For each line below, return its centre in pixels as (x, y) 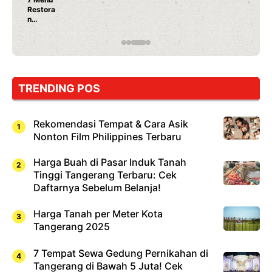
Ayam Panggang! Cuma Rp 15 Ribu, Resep (192, 10)
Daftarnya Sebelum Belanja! (97, 187)
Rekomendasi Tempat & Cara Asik (111, 124)
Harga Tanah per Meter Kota (98, 214)
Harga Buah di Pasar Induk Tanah (110, 162)
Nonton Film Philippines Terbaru (107, 136)
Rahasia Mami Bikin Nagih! (163, 20)
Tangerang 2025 (72, 227)
